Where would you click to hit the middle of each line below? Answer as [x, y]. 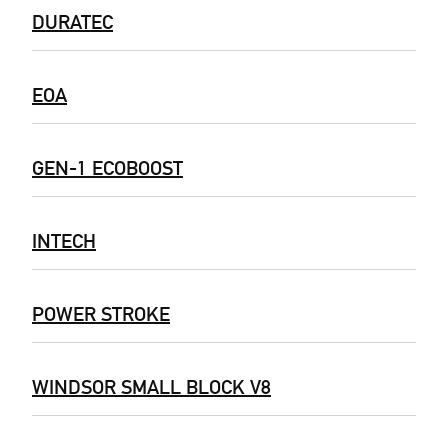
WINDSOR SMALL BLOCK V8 [151, 387]
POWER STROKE [101, 314]
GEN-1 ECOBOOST [107, 168]
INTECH [64, 241]
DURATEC [72, 22]
